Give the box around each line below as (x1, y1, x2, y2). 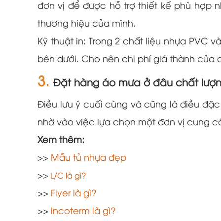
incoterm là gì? (51, 208, 116, 216)
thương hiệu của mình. (37, 20, 136, 28)
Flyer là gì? (51, 190, 97, 198)
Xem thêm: (37, 137, 87, 145)
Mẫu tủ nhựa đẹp (51, 154, 126, 162)
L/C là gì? (50, 173, 86, 180)
